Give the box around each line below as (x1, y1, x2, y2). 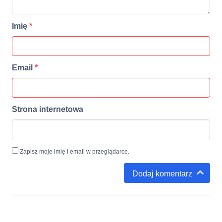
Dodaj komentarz (132, 169, 192, 178)
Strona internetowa (12, 105, 83, 114)
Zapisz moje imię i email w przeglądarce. (18, 148, 129, 156)
